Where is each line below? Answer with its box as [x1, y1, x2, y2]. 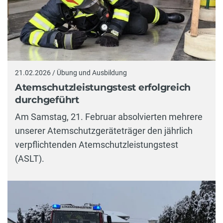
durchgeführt [15, 94, 79, 106]
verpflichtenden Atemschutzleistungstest [15, 139, 178, 150]
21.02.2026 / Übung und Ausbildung [15, 68, 127, 77]
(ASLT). [15, 153, 44, 164]
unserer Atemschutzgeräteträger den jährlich [15, 125, 193, 136]
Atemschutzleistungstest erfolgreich [15, 82, 191, 94]
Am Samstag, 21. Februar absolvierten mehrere [15, 111, 203, 122]
